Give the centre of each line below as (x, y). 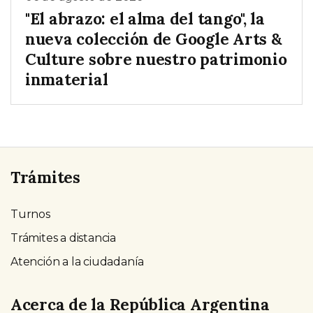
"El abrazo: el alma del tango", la (145, 19)
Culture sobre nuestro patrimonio (156, 59)
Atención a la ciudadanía (78, 262)
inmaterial (67, 80)
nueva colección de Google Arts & (154, 39)
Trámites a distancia (63, 238)
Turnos (30, 214)
